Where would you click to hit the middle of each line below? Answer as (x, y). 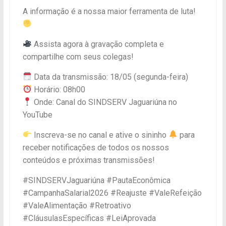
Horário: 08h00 (58, 89)
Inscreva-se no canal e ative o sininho (100, 135)
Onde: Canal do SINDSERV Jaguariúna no (104, 102)
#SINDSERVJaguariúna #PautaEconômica (96, 180)
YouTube (37, 115)
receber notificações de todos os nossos (96, 147)
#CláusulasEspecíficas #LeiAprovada (89, 218)
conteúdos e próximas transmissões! (89, 160)
